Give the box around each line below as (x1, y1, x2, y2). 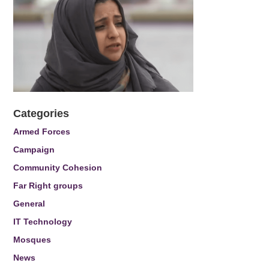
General (13, 199, 46, 208)
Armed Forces (13, 127, 71, 136)
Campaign (13, 145, 55, 154)
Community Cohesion (13, 163, 103, 172)
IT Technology (13, 217, 73, 226)
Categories (13, 107, 70, 119)
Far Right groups (13, 181, 83, 190)
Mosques (13, 235, 52, 244)
